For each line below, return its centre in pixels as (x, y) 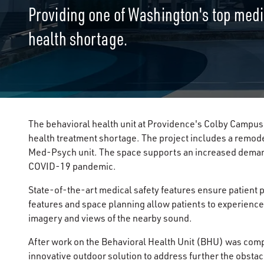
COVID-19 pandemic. (72, 166)
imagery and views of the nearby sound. (111, 218)
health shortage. (78, 38)
